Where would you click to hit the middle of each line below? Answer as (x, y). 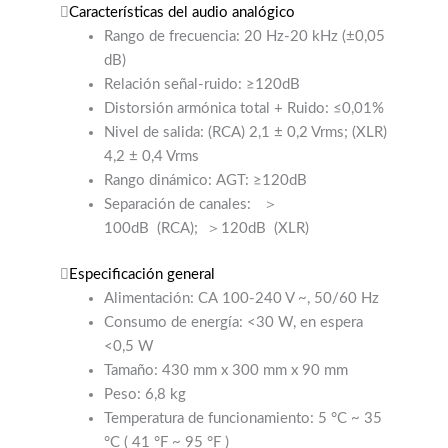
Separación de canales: (181, 204)
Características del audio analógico (182, 12)
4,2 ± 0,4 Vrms (151, 156)
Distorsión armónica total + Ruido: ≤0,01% (243, 108)
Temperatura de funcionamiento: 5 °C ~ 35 (242, 418)
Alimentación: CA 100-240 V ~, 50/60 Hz (241, 298)
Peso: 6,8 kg (144, 394)
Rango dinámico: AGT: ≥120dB (205, 180)
